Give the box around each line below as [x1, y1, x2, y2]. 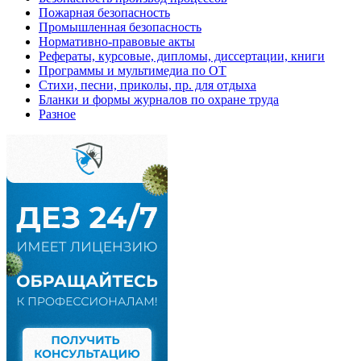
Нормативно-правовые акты [39, 35, 195, 48]
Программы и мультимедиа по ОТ [39, 64, 226, 77]
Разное [39, 107, 76, 121]
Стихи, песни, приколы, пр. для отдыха [39, 78, 256, 92]
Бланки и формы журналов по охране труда [39, 93, 279, 106]
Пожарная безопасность [39, 6, 170, 19]
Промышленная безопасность [39, 20, 201, 34]
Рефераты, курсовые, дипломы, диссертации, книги [39, 49, 325, 63]
